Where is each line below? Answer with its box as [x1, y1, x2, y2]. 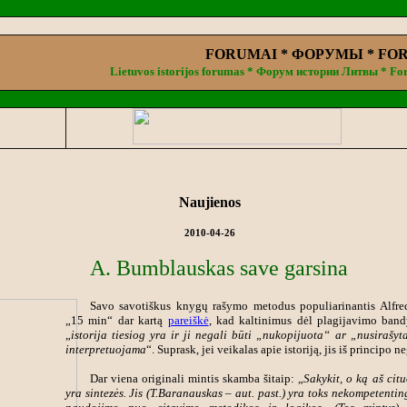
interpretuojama [65, 342, 146, 356]
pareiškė [167, 313, 209, 327]
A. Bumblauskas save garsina [89, 255, 348, 280]
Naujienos [178, 194, 241, 210]
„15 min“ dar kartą [65, 313, 168, 327]
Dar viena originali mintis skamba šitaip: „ [89, 371, 304, 385]
